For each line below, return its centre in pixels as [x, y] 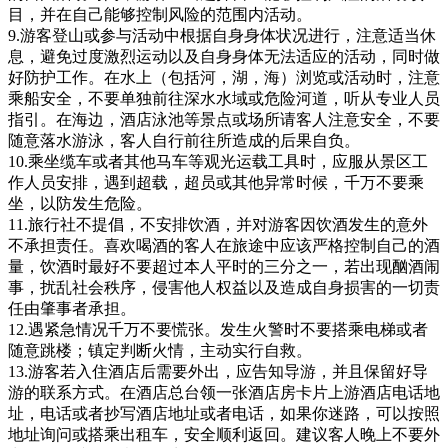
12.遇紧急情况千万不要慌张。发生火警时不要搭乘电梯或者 [218, 329]
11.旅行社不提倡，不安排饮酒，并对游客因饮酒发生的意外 [218, 224]
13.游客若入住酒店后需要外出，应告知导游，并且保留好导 [218, 371]
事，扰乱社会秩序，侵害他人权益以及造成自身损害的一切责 [224, 287]
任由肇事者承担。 [72, 308]
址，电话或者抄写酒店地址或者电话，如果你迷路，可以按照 [224, 413]
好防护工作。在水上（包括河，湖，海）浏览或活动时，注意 [224, 77]
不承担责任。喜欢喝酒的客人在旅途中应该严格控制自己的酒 [224, 245]
